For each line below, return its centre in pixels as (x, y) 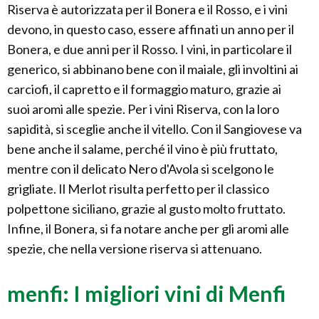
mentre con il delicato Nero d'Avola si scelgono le (141, 168)
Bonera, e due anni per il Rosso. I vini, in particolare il (150, 49)
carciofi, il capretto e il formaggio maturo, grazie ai (144, 89)
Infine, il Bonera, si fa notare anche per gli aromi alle (148, 228)
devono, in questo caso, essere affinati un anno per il (151, 29)
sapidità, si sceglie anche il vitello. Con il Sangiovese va (155, 129)
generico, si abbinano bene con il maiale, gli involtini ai (153, 69)
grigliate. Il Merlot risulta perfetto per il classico (138, 188)
